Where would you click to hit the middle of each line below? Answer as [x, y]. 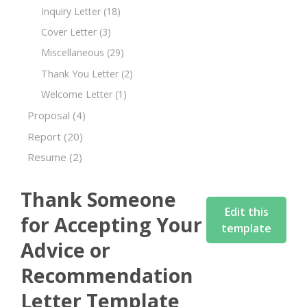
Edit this [246, 211]
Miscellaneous [73, 53]
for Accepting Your [111, 224]
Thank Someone [98, 199]
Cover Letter [69, 32]
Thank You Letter [80, 73]
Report [44, 136]
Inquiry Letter [71, 11]
